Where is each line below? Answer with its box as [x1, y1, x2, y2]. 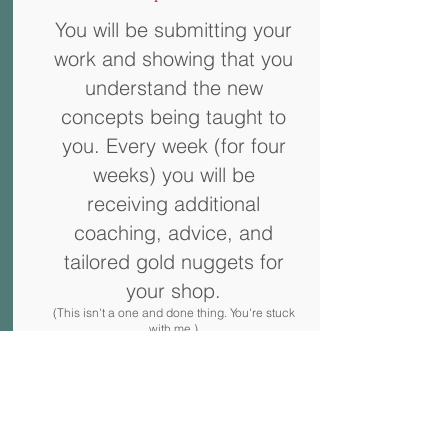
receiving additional [87, 191, 260, 216]
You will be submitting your [55, 17, 292, 42]
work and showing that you [54, 46, 293, 71]
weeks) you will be [92, 162, 255, 187]
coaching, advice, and [74, 220, 273, 245]
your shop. [126, 278, 221, 303]
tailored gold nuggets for [63, 249, 284, 274]
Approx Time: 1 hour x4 [78, 360, 254, 379]
